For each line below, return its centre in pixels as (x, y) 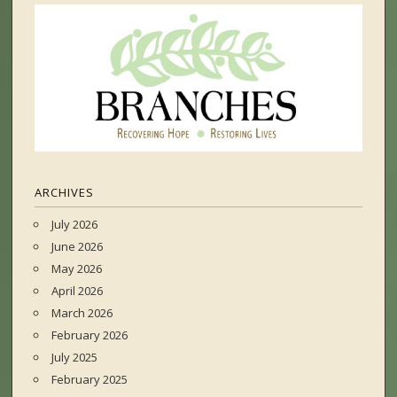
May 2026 (77, 269)
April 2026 (78, 291)
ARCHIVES (65, 193)
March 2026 (82, 313)
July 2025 (75, 358)
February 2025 (90, 380)
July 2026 (75, 225)
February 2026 (90, 335)
